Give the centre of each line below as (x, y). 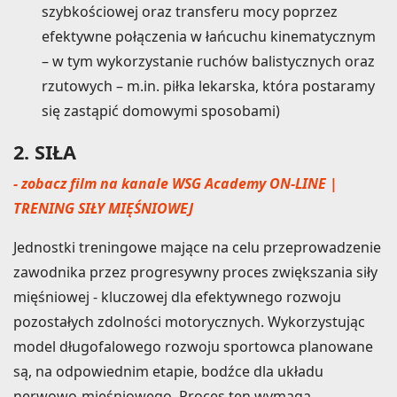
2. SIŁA (45, 152)
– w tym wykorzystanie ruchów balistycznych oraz (208, 61)
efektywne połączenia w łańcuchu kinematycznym (209, 36)
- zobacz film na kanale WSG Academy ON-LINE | (175, 183)
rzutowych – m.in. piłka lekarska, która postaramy (208, 86)
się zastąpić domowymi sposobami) (161, 110)
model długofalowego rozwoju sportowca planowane (193, 346)
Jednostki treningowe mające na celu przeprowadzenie (197, 247)
